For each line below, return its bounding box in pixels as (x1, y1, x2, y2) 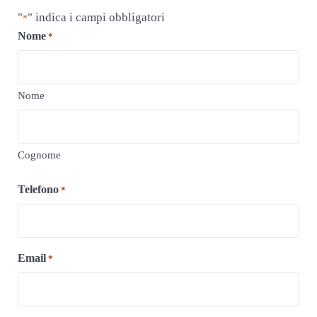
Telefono (17, 183, 59, 195)
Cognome (17, 149, 61, 161)
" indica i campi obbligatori (27, 11, 165, 24)
